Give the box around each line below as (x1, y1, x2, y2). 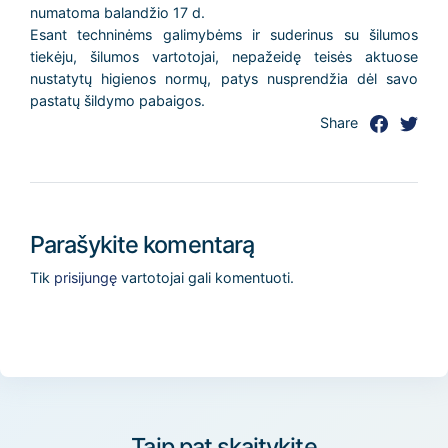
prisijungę (53, 269, 117, 286)
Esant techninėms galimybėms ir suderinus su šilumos (29, 26, 419, 43)
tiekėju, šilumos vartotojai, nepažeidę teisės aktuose (29, 48, 419, 65)
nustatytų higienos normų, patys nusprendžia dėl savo (29, 70, 419, 87)
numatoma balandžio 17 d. (29, 4, 205, 21)
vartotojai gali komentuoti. (116, 269, 294, 286)
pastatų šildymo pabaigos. (29, 92, 205, 109)
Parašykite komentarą (29, 230, 254, 259)
